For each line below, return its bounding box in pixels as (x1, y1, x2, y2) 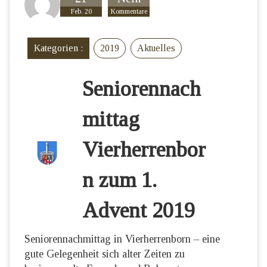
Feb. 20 (70, 7, 92, 15)
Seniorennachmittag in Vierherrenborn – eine (24, 233, 220, 245)
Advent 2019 (82, 198, 195, 222)
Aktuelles (137, 43, 175, 53)
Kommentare (110, 7, 147, 15)
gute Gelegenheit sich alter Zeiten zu (24, 248, 185, 260)
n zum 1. (82, 168, 157, 192)
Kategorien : (34, 43, 83, 53)
